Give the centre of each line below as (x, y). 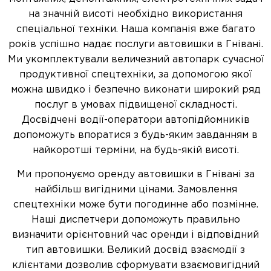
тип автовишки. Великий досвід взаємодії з (135, 250)
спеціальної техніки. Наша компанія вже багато (135, 29)
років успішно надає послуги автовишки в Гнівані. (135, 44)
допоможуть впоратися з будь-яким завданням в (135, 135)
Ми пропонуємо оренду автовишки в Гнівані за (135, 175)
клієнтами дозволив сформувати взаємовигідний (135, 265)
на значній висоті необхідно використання (135, 14)
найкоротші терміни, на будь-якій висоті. (135, 150)
